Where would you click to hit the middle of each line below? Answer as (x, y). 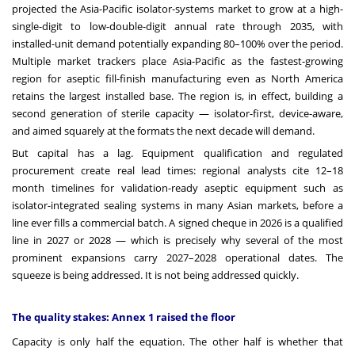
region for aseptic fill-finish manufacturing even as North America (177, 79)
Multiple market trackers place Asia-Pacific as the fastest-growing (177, 61)
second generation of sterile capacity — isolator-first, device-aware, (177, 114)
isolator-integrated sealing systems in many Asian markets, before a (177, 206)
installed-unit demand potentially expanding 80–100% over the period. (177, 44)
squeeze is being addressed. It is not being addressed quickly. (155, 275)
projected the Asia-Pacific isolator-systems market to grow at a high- (177, 9)
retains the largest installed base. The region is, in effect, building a (177, 96)
